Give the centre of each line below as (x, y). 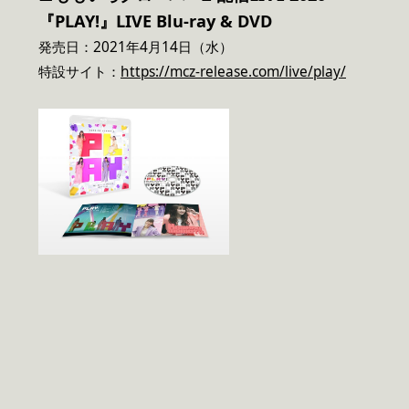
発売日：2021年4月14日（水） (136, 47)
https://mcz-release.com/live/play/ (233, 71)
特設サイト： (79, 71)
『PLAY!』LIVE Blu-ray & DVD (155, 21)
